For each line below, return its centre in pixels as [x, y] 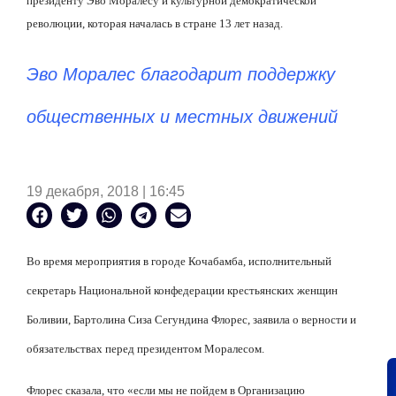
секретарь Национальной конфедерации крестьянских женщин [182, 291]
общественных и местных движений [182, 117]
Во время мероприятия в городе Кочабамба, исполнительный [179, 262]
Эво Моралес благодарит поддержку [181, 75]
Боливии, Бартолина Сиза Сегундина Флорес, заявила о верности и [191, 320]
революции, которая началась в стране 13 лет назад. [155, 23]
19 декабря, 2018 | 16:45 [106, 191]
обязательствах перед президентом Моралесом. [145, 349]
